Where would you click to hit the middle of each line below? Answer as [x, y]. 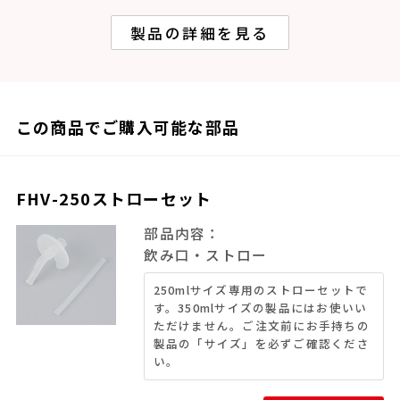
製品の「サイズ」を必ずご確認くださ [261, 344]
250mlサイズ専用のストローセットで [261, 290]
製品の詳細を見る [200, 33]
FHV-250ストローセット [114, 199]
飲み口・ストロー [206, 255]
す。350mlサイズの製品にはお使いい [260, 308]
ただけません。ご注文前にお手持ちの [261, 326]
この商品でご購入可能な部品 [128, 127]
